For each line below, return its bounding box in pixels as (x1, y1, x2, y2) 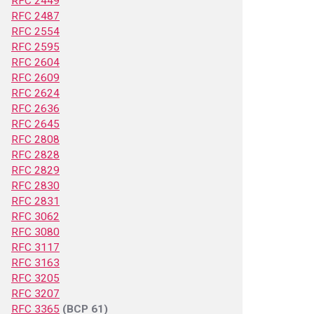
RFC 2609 (11, 71, 60, 84)
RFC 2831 (11, 195, 60, 207)
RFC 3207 (11, 287, 60, 300)
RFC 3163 (11, 257, 60, 269)
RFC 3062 (11, 210, 60, 223)
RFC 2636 (11, 102, 60, 115)
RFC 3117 (11, 241, 60, 254)
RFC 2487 (11, 10, 60, 22)
